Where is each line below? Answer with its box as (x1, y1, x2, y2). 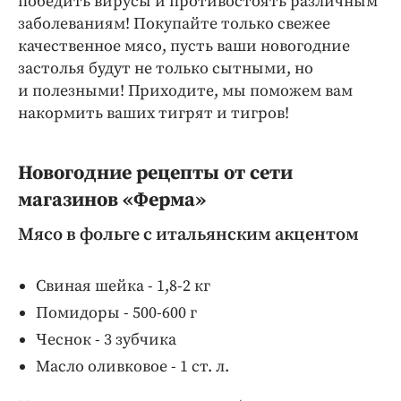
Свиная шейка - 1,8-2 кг (36, 275, 210, 296)
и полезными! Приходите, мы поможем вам (18, 80, 353, 101)
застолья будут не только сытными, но (18, 57, 313, 79)
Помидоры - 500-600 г (36, 302, 197, 323)
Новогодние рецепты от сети (18, 160, 293, 185)
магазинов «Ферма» (18, 187, 206, 212)
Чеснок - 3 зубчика (36, 328, 176, 350)
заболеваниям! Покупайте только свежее (18, 13, 330, 34)
